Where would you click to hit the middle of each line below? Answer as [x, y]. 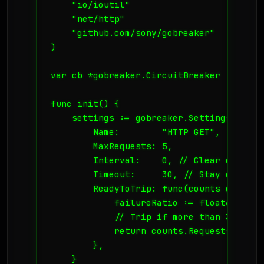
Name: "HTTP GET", [136, 131]
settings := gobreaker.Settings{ [143, 117]
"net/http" [88, 18]
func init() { [85, 103]
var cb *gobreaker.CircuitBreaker [136, 75]
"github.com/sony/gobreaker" [133, 32]
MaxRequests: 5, [112, 146]
